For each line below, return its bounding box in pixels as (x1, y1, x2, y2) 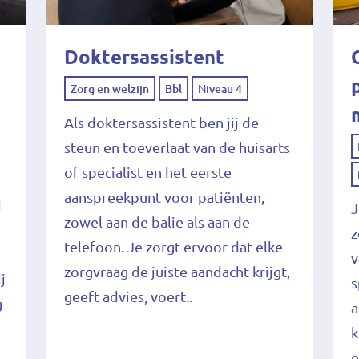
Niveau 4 (197, 82, 242, 95)
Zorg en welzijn (70, 82, 149, 95)
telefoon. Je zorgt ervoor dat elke (63, 238, 283, 255)
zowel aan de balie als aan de (63, 213, 250, 230)
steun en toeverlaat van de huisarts (63, 139, 290, 155)
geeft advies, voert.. (63, 288, 192, 305)
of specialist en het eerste (63, 163, 232, 180)
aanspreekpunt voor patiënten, (63, 188, 264, 205)
